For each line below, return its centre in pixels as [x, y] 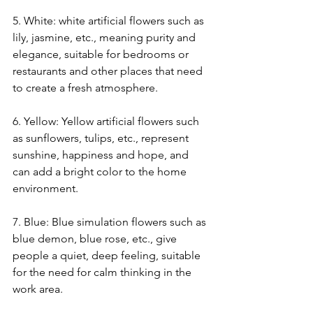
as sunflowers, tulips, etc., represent [102, 138]
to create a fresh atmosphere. [85, 88]
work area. [38, 289]
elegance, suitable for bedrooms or [102, 54]
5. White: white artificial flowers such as [110, 21]
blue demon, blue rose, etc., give [96, 239]
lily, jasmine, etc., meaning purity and [105, 38]
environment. [45, 189]
